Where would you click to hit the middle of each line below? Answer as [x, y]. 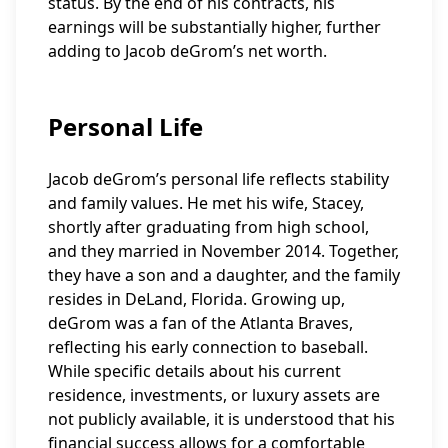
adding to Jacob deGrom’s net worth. [187, 51]
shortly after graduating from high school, [208, 227]
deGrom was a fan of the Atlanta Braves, [200, 323]
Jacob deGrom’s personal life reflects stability [218, 179]
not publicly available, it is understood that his [221, 419]
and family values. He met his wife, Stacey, [206, 203]
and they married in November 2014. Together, [223, 251]
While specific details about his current [194, 371]
